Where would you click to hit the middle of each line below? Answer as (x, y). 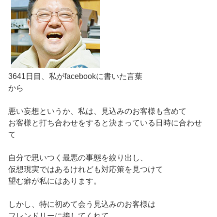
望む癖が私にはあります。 (54, 181)
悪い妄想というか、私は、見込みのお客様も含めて (97, 111)
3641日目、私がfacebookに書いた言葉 (75, 77)
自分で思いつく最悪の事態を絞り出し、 (78, 158)
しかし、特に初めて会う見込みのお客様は (82, 204)
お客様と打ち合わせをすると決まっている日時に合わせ (105, 123)
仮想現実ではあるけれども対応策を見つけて (85, 170)
